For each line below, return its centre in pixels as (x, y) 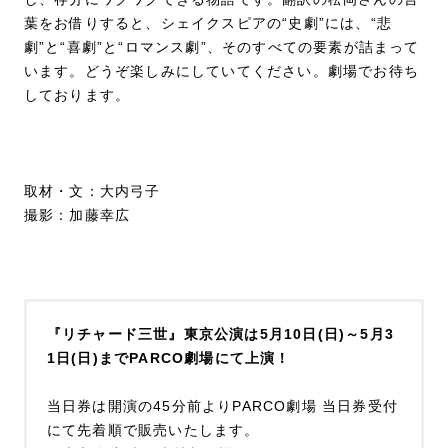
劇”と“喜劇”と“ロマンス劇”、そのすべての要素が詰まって (221, 46)
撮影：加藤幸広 (77, 214)
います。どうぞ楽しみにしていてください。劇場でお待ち (221, 70)
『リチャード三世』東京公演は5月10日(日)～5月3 (220, 333)
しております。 (77, 94)
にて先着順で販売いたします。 (153, 429)
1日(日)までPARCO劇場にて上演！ (168, 357)
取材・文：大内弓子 (92, 190)
